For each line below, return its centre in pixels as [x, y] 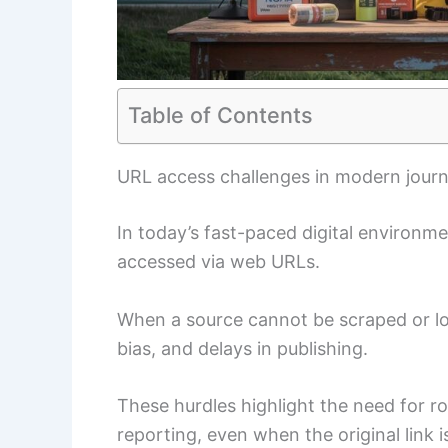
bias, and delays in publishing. [242, 348]
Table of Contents [220, 114]
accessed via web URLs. [218, 261]
